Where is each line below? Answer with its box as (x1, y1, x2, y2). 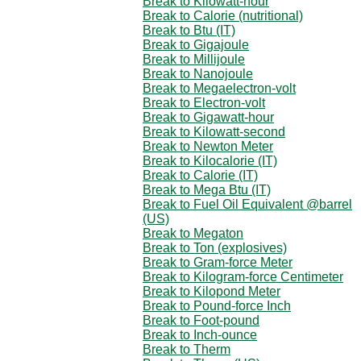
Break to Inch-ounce (143, 327, 257, 342)
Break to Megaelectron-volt (143, 81, 296, 95)
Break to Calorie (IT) (143, 168, 258, 182)
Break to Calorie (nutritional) (143, 8, 303, 23)
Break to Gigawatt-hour (143, 110, 274, 124)
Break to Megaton (143, 226, 243, 240)
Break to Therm (143, 342, 230, 356)
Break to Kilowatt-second (143, 124, 285, 139)
